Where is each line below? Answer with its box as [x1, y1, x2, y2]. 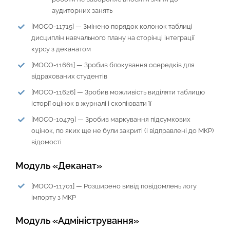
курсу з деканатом [31, 45, 91, 53]
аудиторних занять [52, 6, 113, 14]
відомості [31, 138, 62, 146]
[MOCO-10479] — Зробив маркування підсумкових [31, 116, 191, 124]
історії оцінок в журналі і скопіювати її [31, 100, 152, 108]
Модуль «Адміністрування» [15, 215, 139, 226]
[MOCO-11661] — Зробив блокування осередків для [31, 61, 195, 69]
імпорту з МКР [31, 193, 76, 201]
